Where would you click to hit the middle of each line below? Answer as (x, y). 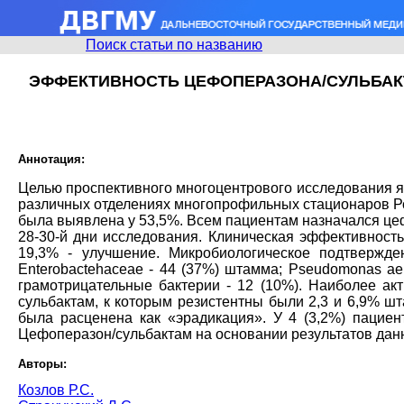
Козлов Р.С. (56, 390)
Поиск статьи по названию (174, 45)
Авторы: (42, 363)
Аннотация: (51, 159)
